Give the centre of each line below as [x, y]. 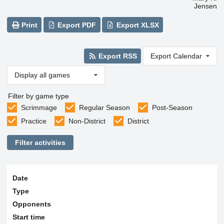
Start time [28, 217]
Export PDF [76, 25]
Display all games [42, 75]
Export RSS [116, 56]
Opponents [31, 204]
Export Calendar [176, 56]
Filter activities [40, 143]
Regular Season [104, 107]
